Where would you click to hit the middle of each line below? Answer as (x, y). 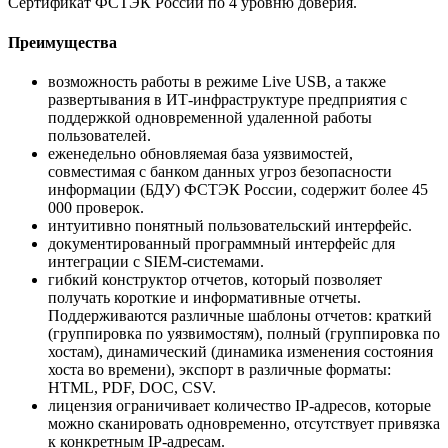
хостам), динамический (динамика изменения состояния (240, 351)
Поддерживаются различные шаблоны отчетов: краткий (240, 315)
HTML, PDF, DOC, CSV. (132, 387)
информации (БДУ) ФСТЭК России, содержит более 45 (238, 189)
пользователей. (99, 135)
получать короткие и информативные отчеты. (204, 297)
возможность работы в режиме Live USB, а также (217, 81)
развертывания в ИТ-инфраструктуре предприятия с (227, 99)
